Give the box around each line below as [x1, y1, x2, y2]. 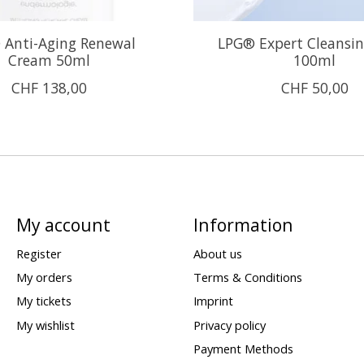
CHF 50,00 [280, 77, 349, 97]
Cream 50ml [8, 50, 91, 70]
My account [15, 212, 110, 236]
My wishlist [15, 316, 75, 333]
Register [15, 245, 62, 262]
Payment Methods [193, 340, 293, 357]
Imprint [193, 292, 233, 310]
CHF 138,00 [11, 77, 88, 97]
